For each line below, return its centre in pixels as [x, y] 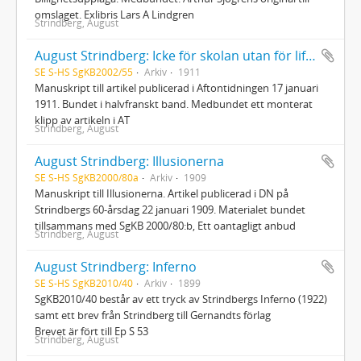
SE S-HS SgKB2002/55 [84, 71]
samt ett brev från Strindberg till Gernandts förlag [153, 315]
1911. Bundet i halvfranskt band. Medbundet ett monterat [174, 104]
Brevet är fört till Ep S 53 [91, 331]
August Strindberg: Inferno [116, 266]
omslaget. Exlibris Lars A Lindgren [114, 14]
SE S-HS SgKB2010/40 [84, 282]
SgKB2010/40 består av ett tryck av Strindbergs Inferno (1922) [181, 299]
